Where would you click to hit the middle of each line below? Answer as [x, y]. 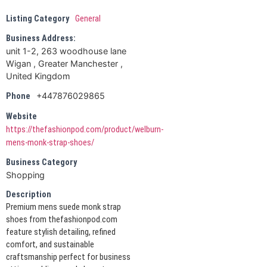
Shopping [25, 175]
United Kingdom [38, 76]
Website [21, 116]
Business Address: [41, 38]
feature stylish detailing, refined [61, 232]
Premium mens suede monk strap [63, 207]
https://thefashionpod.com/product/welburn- [85, 129]
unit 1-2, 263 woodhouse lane [66, 51]
